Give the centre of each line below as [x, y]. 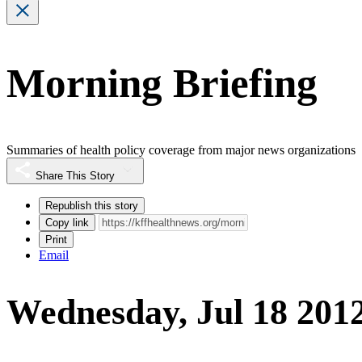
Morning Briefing [162, 84]
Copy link [67, 222]
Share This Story [75, 175]
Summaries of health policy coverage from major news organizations [181, 149]
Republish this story [92, 205]
